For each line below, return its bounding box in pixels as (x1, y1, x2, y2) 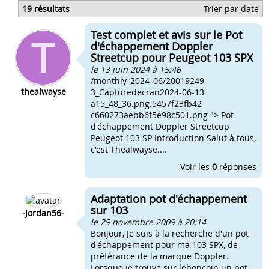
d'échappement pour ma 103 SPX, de (91, 239, 238, 250)
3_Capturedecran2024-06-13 (91, 86, 204, 98)
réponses (217, 161, 256, 172)
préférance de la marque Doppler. (91, 250, 229, 262)
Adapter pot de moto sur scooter (9, 38, 140, 50)
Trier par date (204, 3, 259, 14)
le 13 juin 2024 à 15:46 (91, 64, 181, 75)
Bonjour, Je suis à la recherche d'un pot (91, 228, 249, 239)
